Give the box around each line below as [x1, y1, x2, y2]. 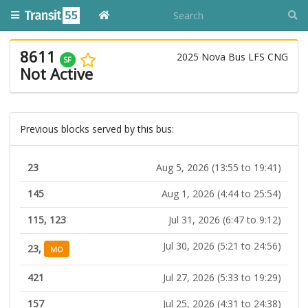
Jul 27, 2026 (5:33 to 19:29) [162, 271, 281, 285]
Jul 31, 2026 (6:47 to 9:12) [168, 213, 281, 227]
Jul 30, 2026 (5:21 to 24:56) [162, 239, 281, 253]
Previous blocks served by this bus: [20, 122, 174, 135]
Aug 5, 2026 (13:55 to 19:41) [155, 161, 281, 175]
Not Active [20, 63, 93, 84]
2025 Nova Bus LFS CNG [177, 50, 288, 63]
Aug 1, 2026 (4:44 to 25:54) [161, 187, 281, 201]
